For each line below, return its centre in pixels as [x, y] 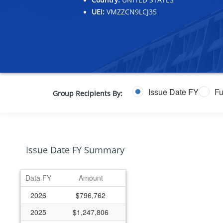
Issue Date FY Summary [75, 150]
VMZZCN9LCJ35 [130, 12]
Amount [91, 178]
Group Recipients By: [87, 93]
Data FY [38, 178]
